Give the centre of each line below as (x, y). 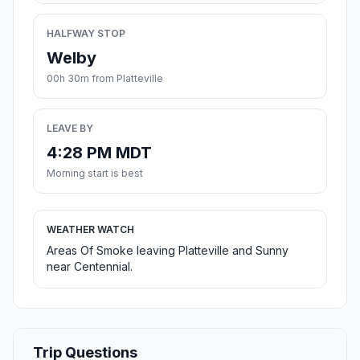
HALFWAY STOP (86, 34)
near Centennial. (90, 267)
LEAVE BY (70, 129)
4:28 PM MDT (99, 153)
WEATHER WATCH (90, 230)
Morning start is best (95, 174)
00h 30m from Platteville (105, 79)
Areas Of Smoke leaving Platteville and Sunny (168, 251)
